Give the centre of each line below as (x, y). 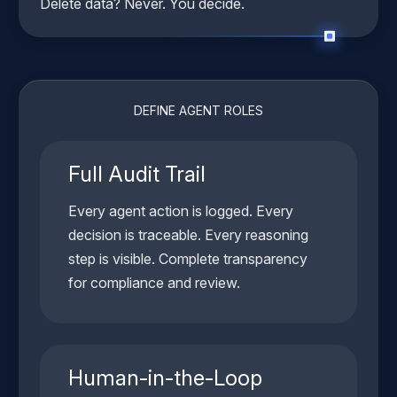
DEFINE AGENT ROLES (198, 111)
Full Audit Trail (137, 175)
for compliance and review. (154, 283)
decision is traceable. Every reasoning (188, 235)
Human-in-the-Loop (165, 378)
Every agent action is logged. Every (181, 211)
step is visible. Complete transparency (188, 259)
